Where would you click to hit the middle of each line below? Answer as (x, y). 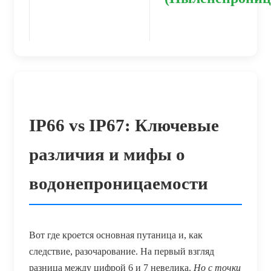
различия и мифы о (107, 154)
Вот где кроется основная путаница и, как (116, 235)
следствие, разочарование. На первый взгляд (122, 251)
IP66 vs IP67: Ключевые (124, 125)
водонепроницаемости (119, 183)
